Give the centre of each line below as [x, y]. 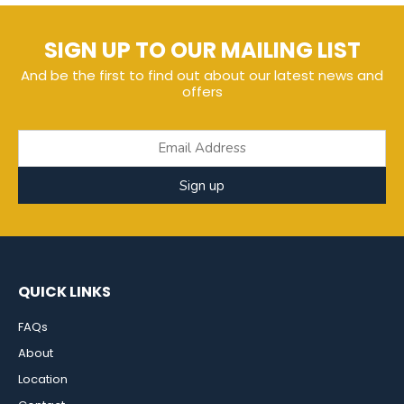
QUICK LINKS [64, 292]
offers [202, 92]
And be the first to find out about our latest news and [202, 76]
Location [43, 380]
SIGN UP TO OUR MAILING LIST [202, 50]
